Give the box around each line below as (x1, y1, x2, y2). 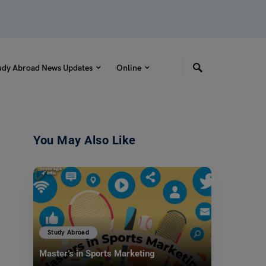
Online (116, 62, 141, 73)
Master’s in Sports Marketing (39, 248, 155, 259)
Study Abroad (47, 229, 90, 237)
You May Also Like (33, 133, 136, 147)
